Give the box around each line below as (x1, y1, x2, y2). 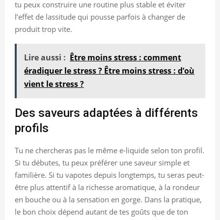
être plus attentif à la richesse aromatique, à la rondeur (15, 182, 200, 192)
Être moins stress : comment (70, 52, 181, 63)
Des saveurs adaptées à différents (15, 106, 198, 120)
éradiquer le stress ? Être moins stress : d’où (24, 65, 194, 76)
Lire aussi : (24, 52, 66, 63)
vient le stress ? (24, 78, 84, 89)
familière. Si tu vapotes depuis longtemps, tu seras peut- (15, 169, 204, 180)
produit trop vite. (15, 24, 72, 34)
